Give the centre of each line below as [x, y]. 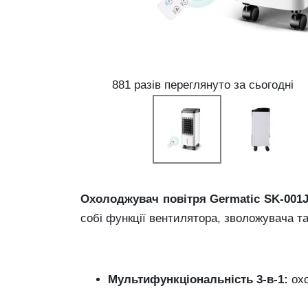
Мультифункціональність [182, 279]
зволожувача [261, 218]
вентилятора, [187, 218]
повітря [186, 199]
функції [128, 218]
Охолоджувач [122, 199]
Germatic [237, 199]
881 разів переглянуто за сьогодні [201, 85]
